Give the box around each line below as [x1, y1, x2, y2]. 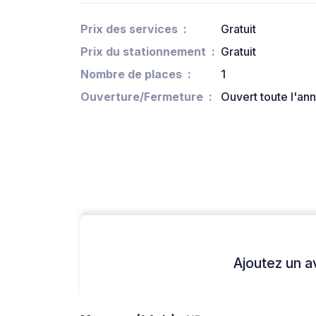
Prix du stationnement [80, 44, 206, 59]
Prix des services [80, 22, 178, 37]
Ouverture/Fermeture [80, 90, 203, 104]
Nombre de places [80, 67, 182, 82]
